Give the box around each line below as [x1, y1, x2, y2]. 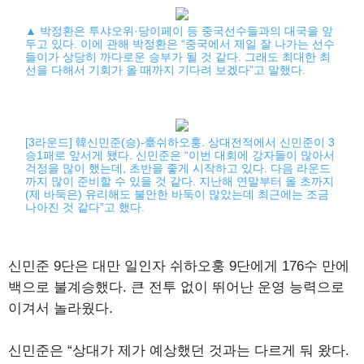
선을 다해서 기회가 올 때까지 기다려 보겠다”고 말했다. [25, 63, 306, 76]
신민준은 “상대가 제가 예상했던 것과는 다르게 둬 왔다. [8, 343, 349, 358]
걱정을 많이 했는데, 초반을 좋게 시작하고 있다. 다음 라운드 [25, 162, 331, 175]
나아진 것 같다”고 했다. [25, 201, 145, 214]
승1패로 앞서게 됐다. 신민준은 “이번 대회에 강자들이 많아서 [25, 149, 336, 162]
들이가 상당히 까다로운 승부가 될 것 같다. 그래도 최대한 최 [25, 50, 331, 63]
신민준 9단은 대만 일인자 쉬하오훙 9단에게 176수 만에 [8, 258, 349, 274]
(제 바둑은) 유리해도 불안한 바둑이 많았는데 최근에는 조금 [25, 188, 330, 201]
